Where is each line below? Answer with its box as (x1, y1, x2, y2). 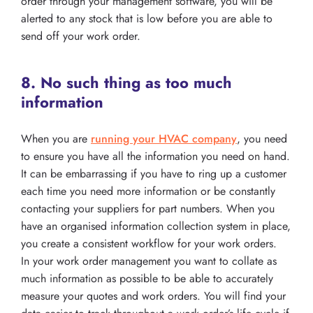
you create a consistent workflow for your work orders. (21, 235, 277, 252)
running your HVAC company (91, 131, 237, 147)
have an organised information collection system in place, (21, 218, 291, 235)
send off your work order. (21, 28, 140, 45)
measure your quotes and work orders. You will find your (21, 288, 286, 305)
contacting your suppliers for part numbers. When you (21, 201, 275, 217)
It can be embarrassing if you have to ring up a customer (21, 166, 286, 182)
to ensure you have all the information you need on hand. (21, 148, 290, 165)
